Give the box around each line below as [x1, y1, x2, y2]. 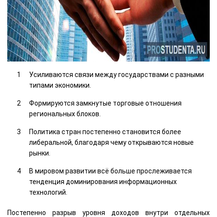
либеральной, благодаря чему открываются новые [29, 139, 194, 147]
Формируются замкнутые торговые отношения [29, 99, 182, 108]
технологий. [29, 188, 67, 197]
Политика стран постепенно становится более [29, 128, 181, 136]
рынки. [29, 149, 50, 157]
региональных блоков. [29, 110, 101, 118]
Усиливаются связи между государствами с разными [29, 71, 204, 79]
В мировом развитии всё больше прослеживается [29, 167, 192, 175]
